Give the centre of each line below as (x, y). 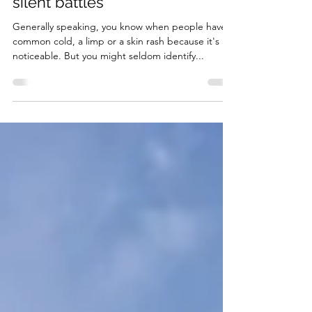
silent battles (58, 52)
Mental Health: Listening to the (121, 31)
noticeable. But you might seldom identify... (108, 106)
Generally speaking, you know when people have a (123, 77)
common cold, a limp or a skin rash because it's (116, 91)
